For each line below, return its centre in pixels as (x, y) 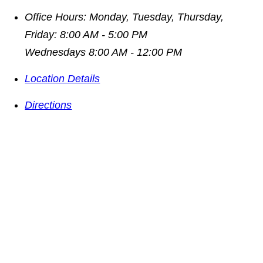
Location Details (63, 79)
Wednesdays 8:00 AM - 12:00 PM (104, 53)
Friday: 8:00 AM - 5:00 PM (86, 35)
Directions (48, 105)
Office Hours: (56, 17)
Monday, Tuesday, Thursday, (157, 17)
